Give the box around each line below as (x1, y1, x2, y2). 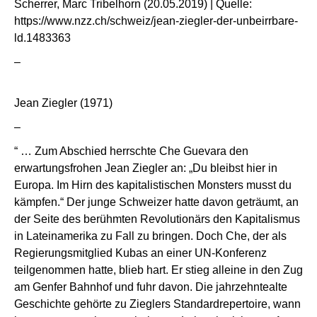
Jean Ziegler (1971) (14, 96, 113, 109)
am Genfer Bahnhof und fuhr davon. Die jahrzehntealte (14, 280, 287, 293)
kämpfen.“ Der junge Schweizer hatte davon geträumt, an (14, 195, 299, 208)
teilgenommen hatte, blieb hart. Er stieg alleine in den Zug (14, 263, 303, 276)
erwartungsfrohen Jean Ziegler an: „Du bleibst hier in (14, 161, 277, 174)
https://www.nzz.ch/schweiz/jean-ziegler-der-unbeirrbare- (14, 14, 298, 27)
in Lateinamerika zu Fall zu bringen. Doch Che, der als (14, 229, 287, 242)
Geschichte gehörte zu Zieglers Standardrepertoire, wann (14, 297, 301, 310)
